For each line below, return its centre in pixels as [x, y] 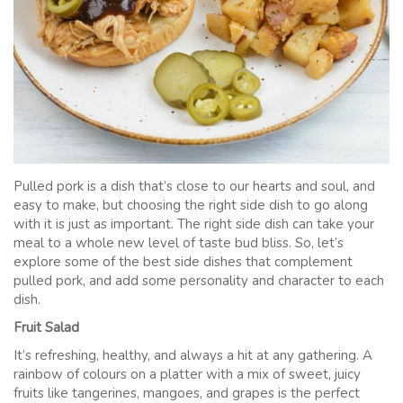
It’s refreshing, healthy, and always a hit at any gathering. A [193, 356]
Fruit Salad [46, 328]
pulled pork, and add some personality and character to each [199, 281]
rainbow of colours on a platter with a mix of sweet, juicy [187, 375]
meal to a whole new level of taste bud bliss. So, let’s [179, 243]
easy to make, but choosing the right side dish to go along [191, 206]
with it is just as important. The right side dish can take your [194, 224]
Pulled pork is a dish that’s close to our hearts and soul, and [194, 187]
